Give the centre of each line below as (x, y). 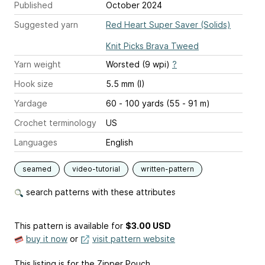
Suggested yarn (46, 24)
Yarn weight (38, 64)
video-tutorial (96, 169)
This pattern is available (62, 225)
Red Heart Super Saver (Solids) (168, 24)
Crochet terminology (55, 122)
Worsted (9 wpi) (139, 64)
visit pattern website (134, 238)
